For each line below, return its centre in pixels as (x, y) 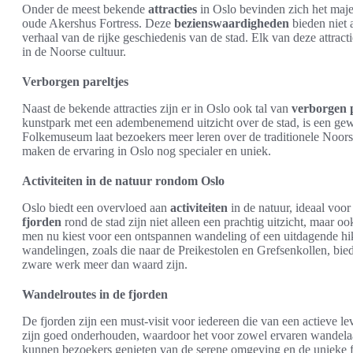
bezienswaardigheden (232, 23)
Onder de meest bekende (85, 9)
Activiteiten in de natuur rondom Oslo (123, 181)
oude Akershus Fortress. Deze (98, 23)
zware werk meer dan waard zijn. (105, 264)
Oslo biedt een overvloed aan (96, 208)
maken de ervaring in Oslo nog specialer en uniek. (147, 151)
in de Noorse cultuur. (74, 52)
